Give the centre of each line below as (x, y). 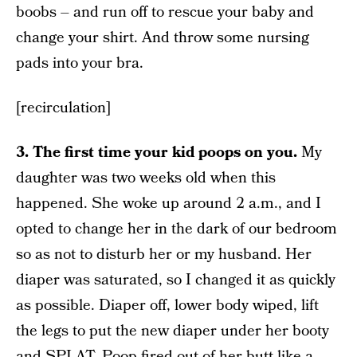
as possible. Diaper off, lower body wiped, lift (167, 306)
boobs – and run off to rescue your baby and (165, 12)
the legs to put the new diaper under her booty (173, 331)
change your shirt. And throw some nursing (163, 38)
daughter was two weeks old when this (146, 178)
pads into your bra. (80, 63)
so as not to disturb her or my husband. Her (164, 255)
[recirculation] (63, 108)
